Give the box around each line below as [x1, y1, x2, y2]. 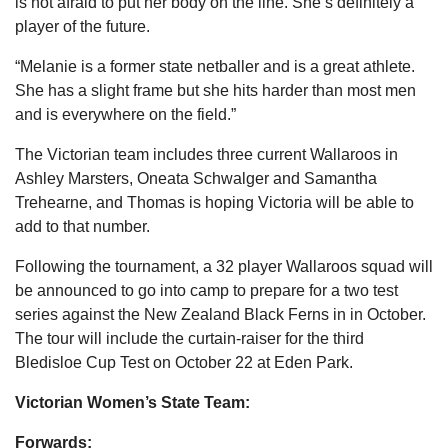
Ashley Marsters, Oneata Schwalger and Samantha [15, 169, 377, 187]
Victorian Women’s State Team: [15, 393, 250, 411]
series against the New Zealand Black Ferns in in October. [15, 305, 426, 323]
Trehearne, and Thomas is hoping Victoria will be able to [15, 193, 414, 211]
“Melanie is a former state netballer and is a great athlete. [15, 57, 415, 75]
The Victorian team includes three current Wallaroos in [15, 145, 398, 163]
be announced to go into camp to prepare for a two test [15, 281, 398, 299]
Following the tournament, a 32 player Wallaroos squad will [15, 257, 433, 275]
